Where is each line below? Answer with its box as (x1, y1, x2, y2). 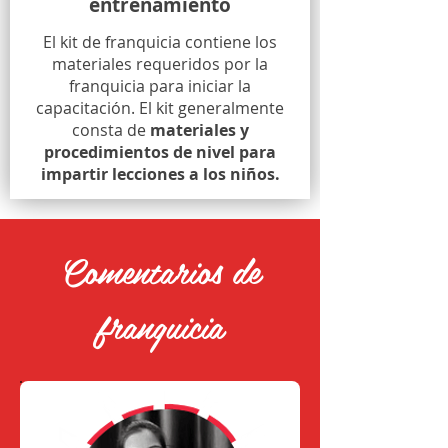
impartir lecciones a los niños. (40, 163, 280, 185)
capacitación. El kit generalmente (36, 97, 284, 119)
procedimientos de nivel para (44, 141, 276, 163)
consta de (71, 119, 150, 141)
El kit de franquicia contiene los (43, 31, 277, 53)
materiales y (149, 119, 249, 141)
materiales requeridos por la (52, 53, 268, 75)
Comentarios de (60, 243, 260, 298)
